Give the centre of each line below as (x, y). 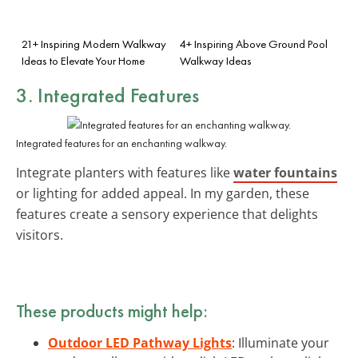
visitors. (40, 235)
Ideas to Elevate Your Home (83, 60)
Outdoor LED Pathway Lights (140, 342)
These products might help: (112, 310)
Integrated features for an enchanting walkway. (121, 143)
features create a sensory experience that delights (167, 214)
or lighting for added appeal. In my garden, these (163, 193)
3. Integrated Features (107, 95)
